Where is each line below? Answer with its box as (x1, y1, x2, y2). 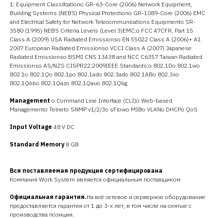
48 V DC (52, 123, 74, 130)
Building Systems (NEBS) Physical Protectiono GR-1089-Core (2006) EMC (10, 9, 205, 17)
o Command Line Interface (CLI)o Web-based (50, 97, 172, 104)
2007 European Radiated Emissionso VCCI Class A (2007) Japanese (10, 44, 192, 52)
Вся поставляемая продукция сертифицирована (10, 167, 163, 174)
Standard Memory (10, 141, 64, 148)
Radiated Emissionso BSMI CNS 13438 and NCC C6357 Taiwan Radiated (10, 53, 202, 60)
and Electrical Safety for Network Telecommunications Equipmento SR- (10, 18, 196, 25)
